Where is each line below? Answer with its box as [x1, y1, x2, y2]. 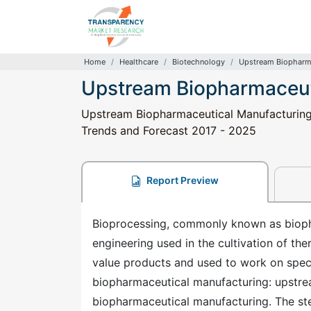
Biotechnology [172, 57, 225, 67]
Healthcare [119, 57, 158, 67]
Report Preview [144, 174, 219, 186]
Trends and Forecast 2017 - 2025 [81, 124, 256, 137]
